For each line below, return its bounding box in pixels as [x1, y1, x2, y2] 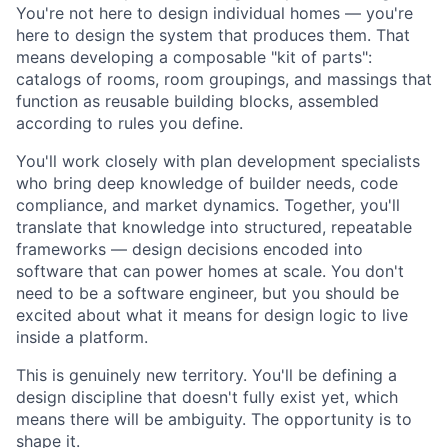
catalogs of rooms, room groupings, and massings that [16, 68, 432, 89]
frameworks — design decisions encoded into [16, 238, 363, 259]
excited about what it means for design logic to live [16, 304, 408, 325]
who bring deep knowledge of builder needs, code [16, 172, 398, 193]
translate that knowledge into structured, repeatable [16, 216, 412, 237]
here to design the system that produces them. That [16, 24, 410, 45]
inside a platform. [16, 326, 148, 347]
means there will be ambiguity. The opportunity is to [16, 408, 412, 429]
